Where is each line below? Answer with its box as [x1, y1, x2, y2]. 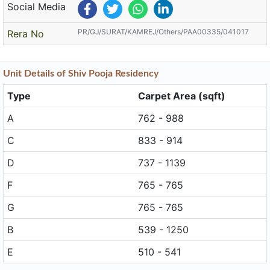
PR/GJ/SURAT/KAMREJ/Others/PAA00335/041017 [78, 27, 250, 36]
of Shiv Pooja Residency [54, 69, 159, 78]
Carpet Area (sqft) [138, 90, 226, 102]
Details [24, 69, 54, 78]
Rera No [7, 28, 45, 40]
